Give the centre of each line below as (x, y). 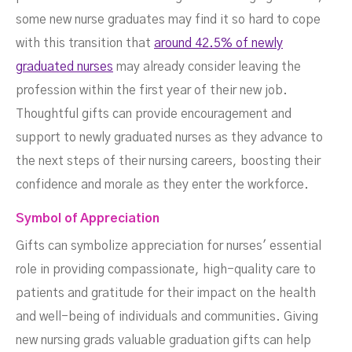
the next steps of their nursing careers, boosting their (168, 161)
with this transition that (85, 44)
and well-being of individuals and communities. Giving (167, 317)
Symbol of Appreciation (88, 219)
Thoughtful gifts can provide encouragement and (154, 114)
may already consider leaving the (207, 67)
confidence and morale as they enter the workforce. (162, 185)
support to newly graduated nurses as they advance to (169, 138)
